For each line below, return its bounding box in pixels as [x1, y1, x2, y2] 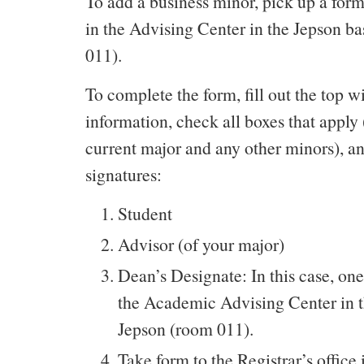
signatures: [85, 162, 162, 186]
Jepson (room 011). [118, 317, 253, 340]
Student [118, 201, 172, 225]
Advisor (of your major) [118, 232, 284, 256]
